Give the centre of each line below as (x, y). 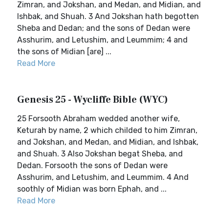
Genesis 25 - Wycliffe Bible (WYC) (93, 100)
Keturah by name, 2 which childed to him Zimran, (107, 130)
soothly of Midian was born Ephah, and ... (92, 189)
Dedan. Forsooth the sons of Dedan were (92, 165)
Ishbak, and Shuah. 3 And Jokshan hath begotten (108, 16)
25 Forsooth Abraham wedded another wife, (99, 119)
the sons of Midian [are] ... (64, 52)
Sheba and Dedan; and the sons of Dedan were (104, 28)
